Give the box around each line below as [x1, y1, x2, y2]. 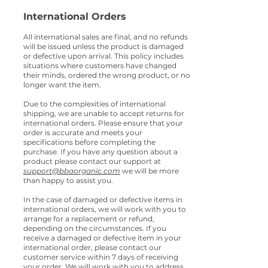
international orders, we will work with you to [23, 205, 186, 214]
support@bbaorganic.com [23, 166, 120, 176]
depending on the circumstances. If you [23, 224, 166, 233]
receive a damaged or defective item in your [23, 233, 181, 243]
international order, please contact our [23, 243, 162, 252]
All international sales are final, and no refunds [23, 32, 188, 42]
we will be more [120, 166, 179, 176]
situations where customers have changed [23, 61, 176, 71]
